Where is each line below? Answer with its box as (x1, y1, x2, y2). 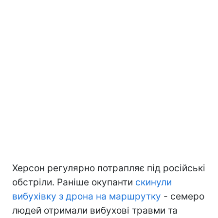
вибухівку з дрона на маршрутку (12, 190, 161, 202)
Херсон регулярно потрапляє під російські (12, 162, 205, 174)
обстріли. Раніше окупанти (12, 176, 135, 188)
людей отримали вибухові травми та (12, 204, 178, 216)
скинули (135, 176, 172, 188)
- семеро (161, 190, 204, 202)
